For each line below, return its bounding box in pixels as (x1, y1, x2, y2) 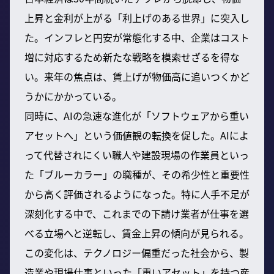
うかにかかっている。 (24, 88, 122, 103)
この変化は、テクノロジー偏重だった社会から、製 (24, 245, 249, 260)
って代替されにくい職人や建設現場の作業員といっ (24, 147, 249, 162)
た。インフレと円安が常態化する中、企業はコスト (24, 29, 250, 45)
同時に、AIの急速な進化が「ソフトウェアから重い (24, 108, 249, 123)
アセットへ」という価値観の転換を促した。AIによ (24, 127, 249, 143)
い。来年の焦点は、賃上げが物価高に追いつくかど (24, 68, 250, 84)
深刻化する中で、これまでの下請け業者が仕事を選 (24, 206, 249, 221)
